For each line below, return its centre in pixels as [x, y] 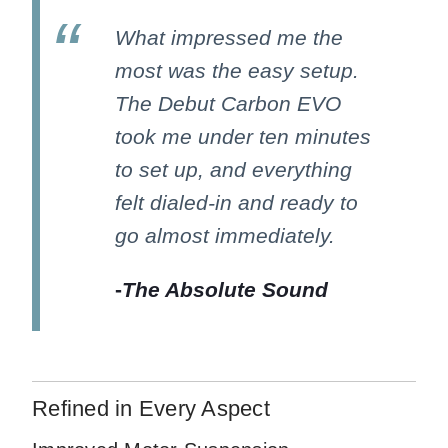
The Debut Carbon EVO [228, 103]
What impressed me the [229, 37]
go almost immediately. [225, 235]
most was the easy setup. [237, 70]
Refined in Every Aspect [151, 409]
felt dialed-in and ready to [236, 202]
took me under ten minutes [243, 136]
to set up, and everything [233, 169]
